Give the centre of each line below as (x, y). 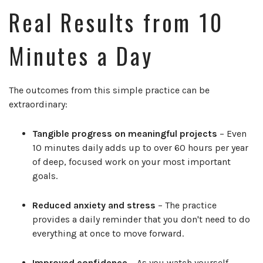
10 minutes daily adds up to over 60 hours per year (140, 148)
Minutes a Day (81, 55)
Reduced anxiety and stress (94, 205)
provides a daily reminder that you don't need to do (141, 220)
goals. (45, 176)
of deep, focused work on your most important (131, 162)
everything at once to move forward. (108, 234)
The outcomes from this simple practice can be (109, 90)
